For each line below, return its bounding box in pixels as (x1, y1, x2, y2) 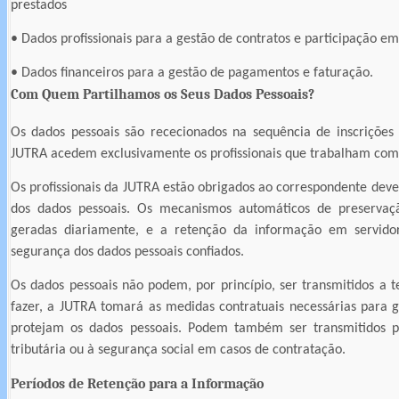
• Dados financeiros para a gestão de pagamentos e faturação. (11, 65, 373, 80)
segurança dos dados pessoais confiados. (11, 244, 244, 259)
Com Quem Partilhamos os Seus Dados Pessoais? (11, 85, 314, 102)
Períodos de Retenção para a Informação (11, 375, 264, 392)
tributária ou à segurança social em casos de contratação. (11, 342, 346, 357)
